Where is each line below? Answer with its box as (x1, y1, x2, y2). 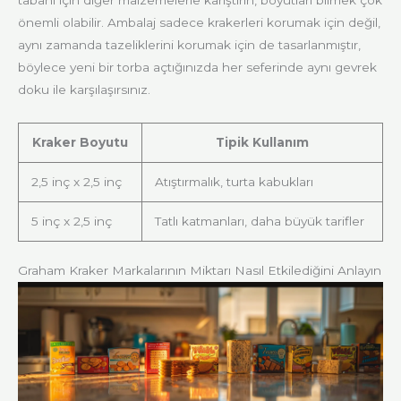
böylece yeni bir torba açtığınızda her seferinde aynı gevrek (18, 59, 377, 74)
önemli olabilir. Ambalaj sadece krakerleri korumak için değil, (18, 14, 380, 30)
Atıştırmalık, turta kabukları (154, 174, 313, 189)
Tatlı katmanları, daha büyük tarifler (154, 213, 364, 228)
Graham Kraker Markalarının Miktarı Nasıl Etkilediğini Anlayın (18, 263, 381, 278)
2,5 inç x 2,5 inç (30, 174, 122, 189)
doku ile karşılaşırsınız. (18, 81, 150, 97)
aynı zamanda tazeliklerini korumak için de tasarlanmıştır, (18, 37, 361, 52)
